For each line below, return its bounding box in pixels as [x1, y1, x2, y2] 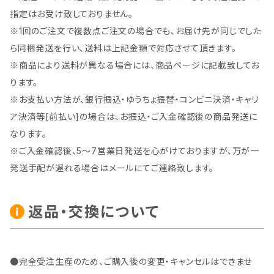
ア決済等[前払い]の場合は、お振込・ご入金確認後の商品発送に [10, 111, 257, 122]
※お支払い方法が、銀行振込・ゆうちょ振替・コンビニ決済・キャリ [10, 94, 259, 105]
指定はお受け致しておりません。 [10, 9, 133, 20]
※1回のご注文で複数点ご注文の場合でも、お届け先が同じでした [10, 26, 262, 37]
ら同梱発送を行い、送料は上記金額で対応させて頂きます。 [10, 43, 237, 54]
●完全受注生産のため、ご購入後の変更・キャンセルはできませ [10, 256, 253, 267]
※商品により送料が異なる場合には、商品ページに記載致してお [10, 60, 260, 71]
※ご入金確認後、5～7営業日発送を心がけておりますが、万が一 [10, 146, 259, 157]
